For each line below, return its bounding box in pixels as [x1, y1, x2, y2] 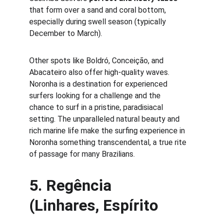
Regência [46, 176, 115, 195]
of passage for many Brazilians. [29, 149, 135, 159]
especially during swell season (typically [29, 17, 168, 26]
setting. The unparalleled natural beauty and [29, 114, 182, 124]
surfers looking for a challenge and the [29, 91, 163, 100]
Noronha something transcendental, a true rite [29, 138, 188, 147]
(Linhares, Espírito [29, 196, 162, 215]
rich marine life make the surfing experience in [29, 126, 187, 135]
